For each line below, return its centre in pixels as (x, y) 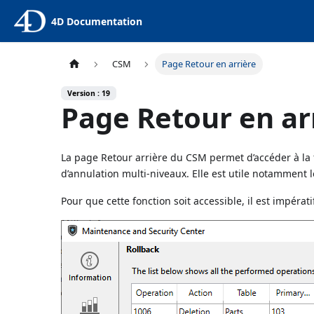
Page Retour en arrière (209, 64)
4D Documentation (96, 21)
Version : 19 (89, 94)
